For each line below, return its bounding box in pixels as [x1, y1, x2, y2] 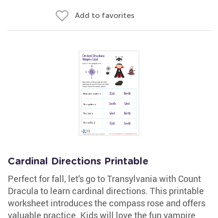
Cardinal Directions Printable [8, 157, 148, 166]
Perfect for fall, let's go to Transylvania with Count [8, 173, 201, 184]
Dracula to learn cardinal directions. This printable [8, 185, 204, 197]
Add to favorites [75, 11, 134, 20]
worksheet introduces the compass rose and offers [8, 197, 205, 209]
